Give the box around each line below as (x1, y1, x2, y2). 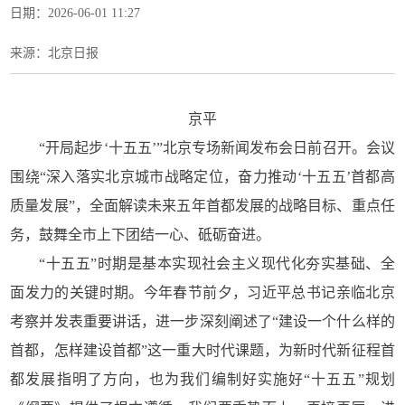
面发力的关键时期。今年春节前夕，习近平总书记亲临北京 (10, 285, 395, 300)
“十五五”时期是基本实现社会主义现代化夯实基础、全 (39, 256, 395, 271)
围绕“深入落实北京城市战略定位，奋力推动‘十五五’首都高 (10, 169, 395, 184)
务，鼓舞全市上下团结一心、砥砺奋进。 (10, 227, 271, 242)
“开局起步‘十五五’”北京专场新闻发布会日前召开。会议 (39, 140, 395, 155)
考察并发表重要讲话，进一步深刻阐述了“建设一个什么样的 (10, 314, 395, 329)
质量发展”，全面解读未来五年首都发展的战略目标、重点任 (10, 198, 395, 213)
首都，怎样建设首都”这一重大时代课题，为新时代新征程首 (10, 343, 395, 358)
